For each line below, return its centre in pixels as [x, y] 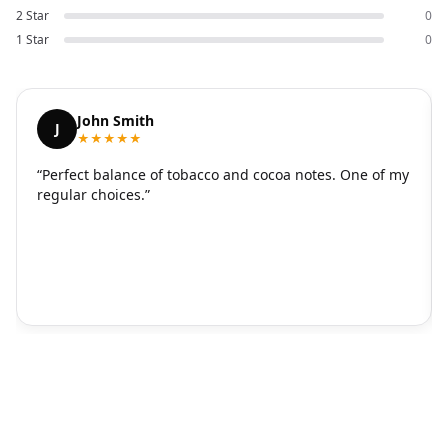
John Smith [115, 121]
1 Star [32, 40]
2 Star [32, 16]
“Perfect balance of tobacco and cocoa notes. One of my [223, 175]
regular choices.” [93, 195]
